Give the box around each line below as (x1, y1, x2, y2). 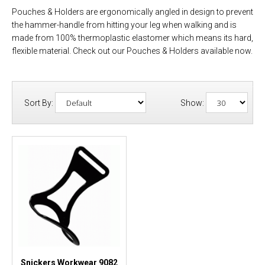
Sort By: (24, 98, 55, 108)
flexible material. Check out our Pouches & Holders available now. (12, 46, 253, 56)
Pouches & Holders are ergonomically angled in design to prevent (12, 7, 253, 17)
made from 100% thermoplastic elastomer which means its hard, (12, 33, 253, 43)
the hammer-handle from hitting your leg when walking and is (12, 20, 237, 30)
